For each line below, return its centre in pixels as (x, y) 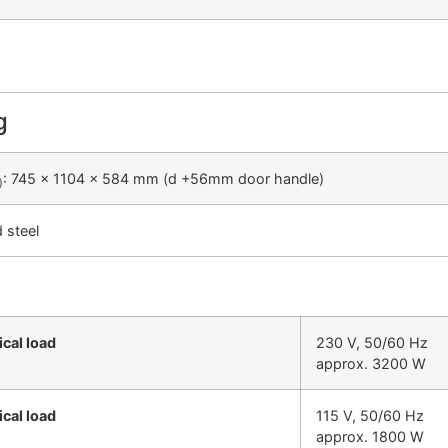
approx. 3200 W (371, 364)
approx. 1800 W (370, 437)
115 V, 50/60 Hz (370, 416)
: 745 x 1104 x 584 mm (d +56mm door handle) (163, 179)
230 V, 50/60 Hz (372, 343)
